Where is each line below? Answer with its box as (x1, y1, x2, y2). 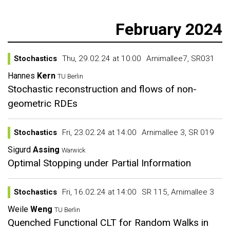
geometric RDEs (8, 98, 78, 109)
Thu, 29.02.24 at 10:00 (62, 54, 141, 63)
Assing (33, 145, 60, 155)
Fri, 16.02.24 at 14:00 (62, 187, 137, 197)
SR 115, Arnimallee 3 (142, 187, 214, 197)
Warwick (62, 146, 87, 154)
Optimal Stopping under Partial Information (8, 157, 191, 169)
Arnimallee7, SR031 (146, 54, 215, 63)
